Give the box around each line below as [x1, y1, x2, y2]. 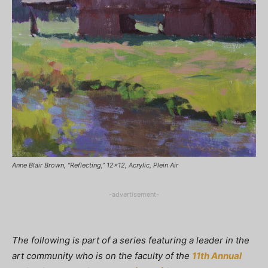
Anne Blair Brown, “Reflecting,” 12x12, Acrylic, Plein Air [12, 161, 178, 170]
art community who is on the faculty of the [12, 250, 192, 262]
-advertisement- [109, 190, 159, 199]
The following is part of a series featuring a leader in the [12, 234, 249, 246]
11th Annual [192, 250, 242, 262]
